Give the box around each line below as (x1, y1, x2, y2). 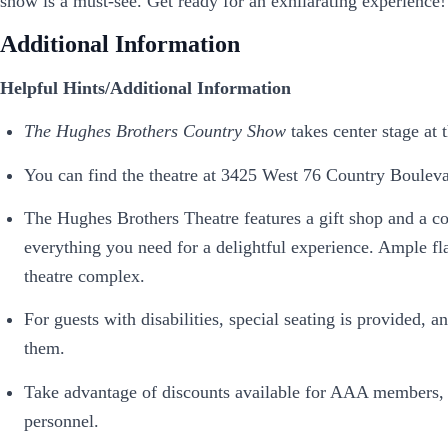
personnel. (24, 410, 99, 431)
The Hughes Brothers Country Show (24, 121, 286, 142)
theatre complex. (24, 265, 145, 286)
